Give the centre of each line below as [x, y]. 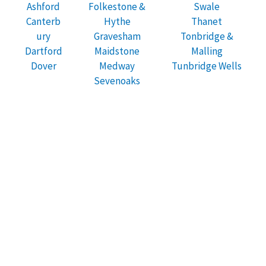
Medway [117, 66]
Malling [207, 51]
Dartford [43, 51]
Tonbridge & [207, 36]
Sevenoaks [117, 80]
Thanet [207, 21]
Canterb [43, 21]
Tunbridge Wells [207, 66]
